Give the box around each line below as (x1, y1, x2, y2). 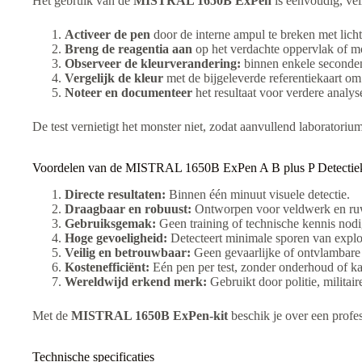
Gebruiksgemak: (65, 216, 156, 230)
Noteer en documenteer (65, 86, 192, 100)
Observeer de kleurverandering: (65, 57, 241, 71)
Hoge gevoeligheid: (65, 230, 167, 245)
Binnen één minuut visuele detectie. (166, 187, 350, 201)
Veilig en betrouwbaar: (65, 245, 191, 259)
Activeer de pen (65, 27, 150, 42)
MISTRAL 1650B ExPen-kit (71, 308, 228, 322)
